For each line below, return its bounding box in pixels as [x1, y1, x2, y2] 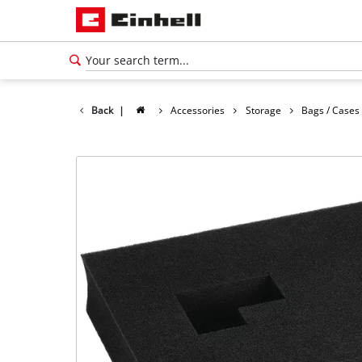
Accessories [170, 103, 225, 116]
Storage [245, 103, 281, 116]
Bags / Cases [301, 103, 360, 116]
